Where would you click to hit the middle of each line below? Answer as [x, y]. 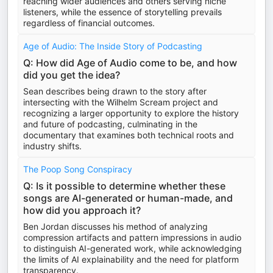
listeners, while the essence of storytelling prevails [122, 12]
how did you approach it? [82, 210]
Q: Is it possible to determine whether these [124, 186]
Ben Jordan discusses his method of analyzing [115, 226]
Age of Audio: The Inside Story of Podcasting [113, 46]
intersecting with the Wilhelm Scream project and [121, 102]
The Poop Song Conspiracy [78, 169]
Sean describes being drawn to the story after [115, 91]
